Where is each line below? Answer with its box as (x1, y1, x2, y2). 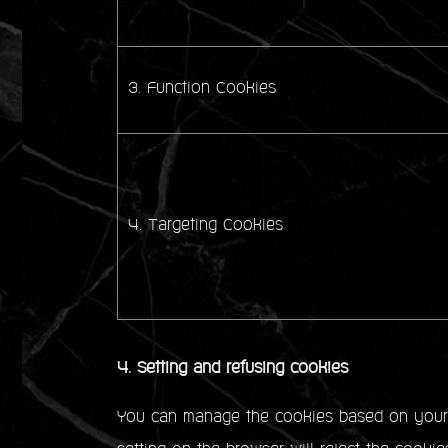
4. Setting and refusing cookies (117, 361, 348, 377)
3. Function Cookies (128, 81, 276, 97)
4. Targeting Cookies (128, 218, 283, 234)
